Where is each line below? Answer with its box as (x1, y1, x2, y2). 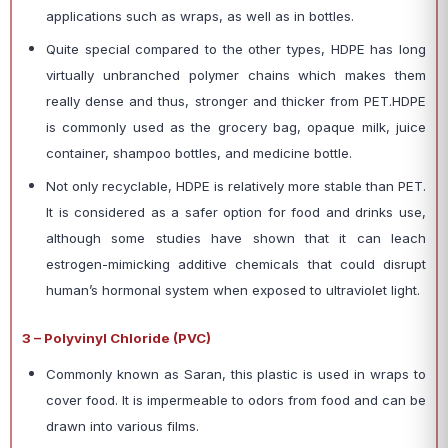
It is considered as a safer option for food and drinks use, (46, 204, 426, 220)
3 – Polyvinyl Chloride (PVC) (22, 330, 211, 346)
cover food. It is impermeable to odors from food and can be (46, 392, 426, 408)
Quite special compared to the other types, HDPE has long (46, 41, 426, 57)
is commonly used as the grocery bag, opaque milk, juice (46, 119, 426, 135)
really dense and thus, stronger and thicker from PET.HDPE (46, 93, 426, 109)
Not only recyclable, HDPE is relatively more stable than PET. (46, 178, 426, 194)
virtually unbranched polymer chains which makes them (46, 67, 426, 83)
